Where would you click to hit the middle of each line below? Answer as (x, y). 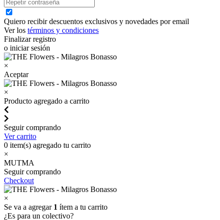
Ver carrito (20, 136)
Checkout (19, 180)
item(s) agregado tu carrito (49, 145)
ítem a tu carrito (82, 207)
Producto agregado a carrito (47, 101)
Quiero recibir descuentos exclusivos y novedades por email (96, 21)
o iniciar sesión (27, 48)
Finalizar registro (30, 39)
